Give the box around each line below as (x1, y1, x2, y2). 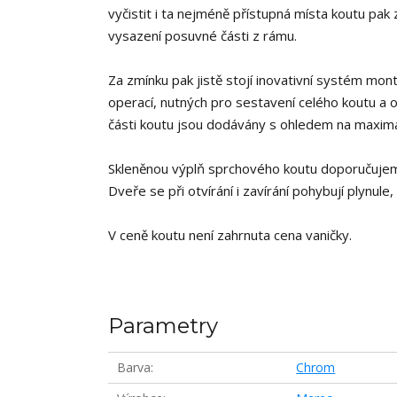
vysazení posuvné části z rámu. (108, 27, 297, 44)
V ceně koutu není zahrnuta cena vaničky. (108, 226, 352, 244)
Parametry (108, 313, 218, 339)
